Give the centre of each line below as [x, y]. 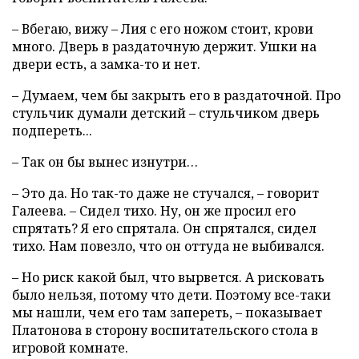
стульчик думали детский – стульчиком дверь [166, 113]
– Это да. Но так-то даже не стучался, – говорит [165, 194]
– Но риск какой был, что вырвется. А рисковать [168, 278]
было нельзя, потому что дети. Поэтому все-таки [171, 295]
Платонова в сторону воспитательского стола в [165, 331]
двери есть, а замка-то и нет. [106, 65]
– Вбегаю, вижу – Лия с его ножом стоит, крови [163, 29]
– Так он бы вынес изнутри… [105, 162]
